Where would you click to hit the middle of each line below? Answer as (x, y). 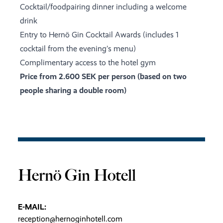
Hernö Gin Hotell (77, 175)
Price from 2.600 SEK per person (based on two (103, 76)
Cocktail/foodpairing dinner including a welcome (103, 7)
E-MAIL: (32, 207)
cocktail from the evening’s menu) (78, 49)
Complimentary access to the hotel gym (88, 62)
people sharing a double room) (74, 90)
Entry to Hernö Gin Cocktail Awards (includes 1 (99, 35)
